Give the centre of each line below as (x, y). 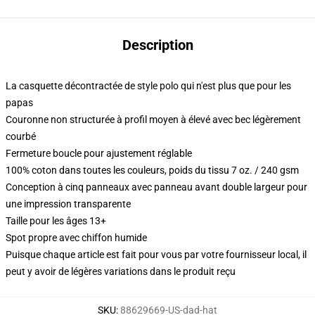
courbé (21, 136)
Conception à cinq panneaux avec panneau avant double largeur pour (156, 187)
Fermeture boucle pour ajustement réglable (99, 153)
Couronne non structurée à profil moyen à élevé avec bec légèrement (153, 120)
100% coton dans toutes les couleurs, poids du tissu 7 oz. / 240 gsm (152, 170)
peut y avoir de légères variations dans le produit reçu (121, 271)
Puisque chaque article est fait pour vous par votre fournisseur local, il (156, 255)
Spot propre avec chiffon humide (76, 238)
